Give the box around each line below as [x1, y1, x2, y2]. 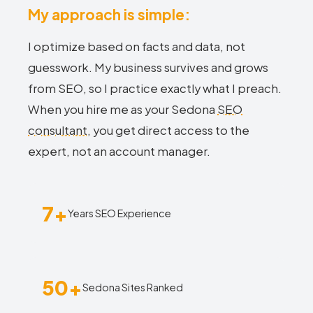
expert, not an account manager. [28, 144, 210, 159]
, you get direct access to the [87, 123, 249, 138]
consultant [28, 123, 87, 138]
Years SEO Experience [68, 206, 171, 219]
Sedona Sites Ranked [82, 280, 183, 293]
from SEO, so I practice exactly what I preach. [28, 81, 282, 96]
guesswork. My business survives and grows [28, 60, 268, 75]
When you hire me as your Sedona [28, 102, 217, 117]
